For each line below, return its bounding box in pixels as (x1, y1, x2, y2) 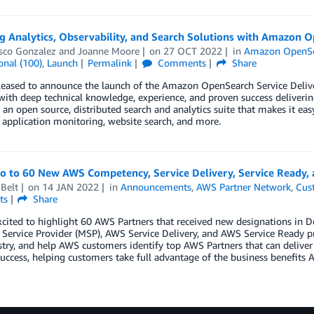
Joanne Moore (77, 44, 139, 57)
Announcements (121, 180, 192, 193)
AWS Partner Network (196, 180, 292, 193)
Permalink (88, 56, 132, 69)
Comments (155, 56, 207, 69)
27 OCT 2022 (163, 44, 223, 57)
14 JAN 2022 (42, 180, 100, 193)
